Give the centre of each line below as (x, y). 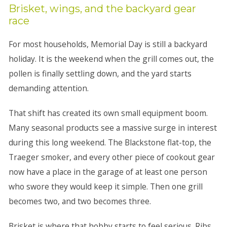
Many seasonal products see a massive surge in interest (112, 128)
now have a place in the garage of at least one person (108, 172)
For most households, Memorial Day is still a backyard (108, 44)
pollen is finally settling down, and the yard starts (100, 73)
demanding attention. (48, 88)
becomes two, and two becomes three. (80, 201)
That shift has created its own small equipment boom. (108, 113)
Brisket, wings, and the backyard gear (102, 9)
